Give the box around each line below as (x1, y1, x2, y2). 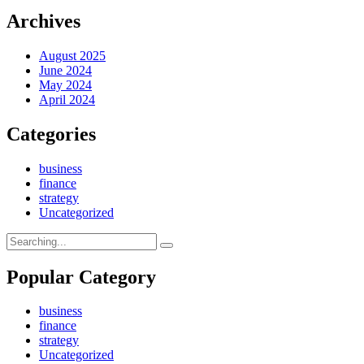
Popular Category (6, 266, 156, 288)
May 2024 (39, 77, 92, 92)
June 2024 (39, 63, 92, 77)
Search (6, 232, 41, 246)
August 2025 (39, 48, 106, 63)
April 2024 (39, 92, 95, 106)
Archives (6, 10, 80, 32)
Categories (6, 123, 96, 145)
